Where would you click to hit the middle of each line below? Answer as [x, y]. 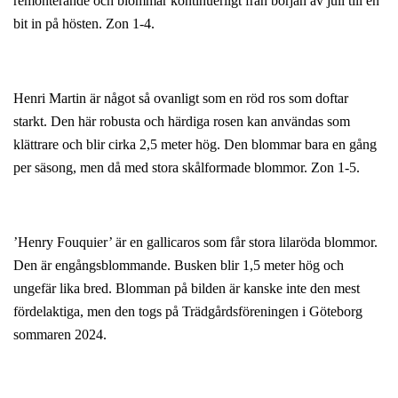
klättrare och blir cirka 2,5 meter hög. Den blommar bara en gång [195, 144]
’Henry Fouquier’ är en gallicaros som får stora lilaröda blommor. [195, 242]
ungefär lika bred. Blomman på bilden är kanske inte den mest [187, 288]
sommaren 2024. [60, 334]
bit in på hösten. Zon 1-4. [84, 23]
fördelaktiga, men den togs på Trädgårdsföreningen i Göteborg [188, 311]
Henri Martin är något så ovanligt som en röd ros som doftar [181, 98]
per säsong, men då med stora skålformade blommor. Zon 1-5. [187, 167]
